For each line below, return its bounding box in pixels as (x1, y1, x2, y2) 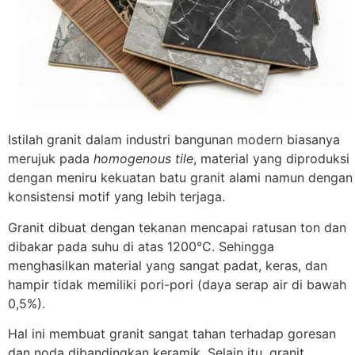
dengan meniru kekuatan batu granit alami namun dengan (8, 170, 353, 186)
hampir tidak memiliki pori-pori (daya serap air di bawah (8, 276, 346, 292)
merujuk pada (8, 151, 94, 167)
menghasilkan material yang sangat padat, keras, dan (8, 257, 327, 273)
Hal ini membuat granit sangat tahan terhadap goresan (8, 326, 336, 342)
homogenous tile (94, 151, 193, 167)
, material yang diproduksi (193, 151, 349, 167)
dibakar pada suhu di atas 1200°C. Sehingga (8, 238, 274, 254)
